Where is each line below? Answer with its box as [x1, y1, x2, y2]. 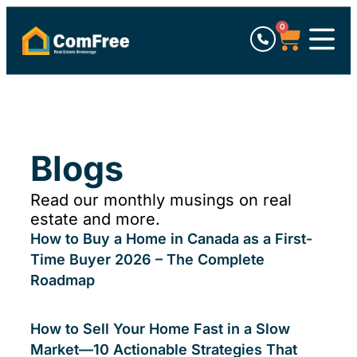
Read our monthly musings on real [30, 190, 292, 210]
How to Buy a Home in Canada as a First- [30, 230, 312, 247]
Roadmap [30, 272, 95, 288]
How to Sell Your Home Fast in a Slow [30, 320, 290, 337]
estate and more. [30, 210, 160, 229]
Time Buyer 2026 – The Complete [30, 251, 265, 268]
